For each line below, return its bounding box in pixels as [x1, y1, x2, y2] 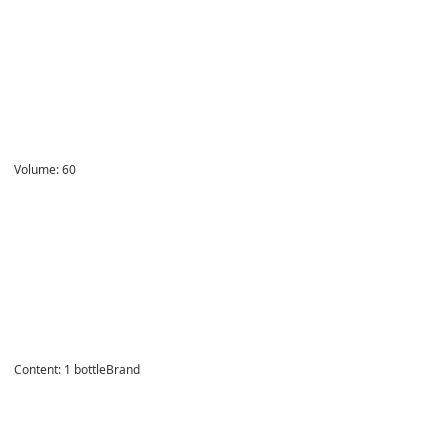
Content [14, 360, 58, 378]
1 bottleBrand [61, 360, 140, 378]
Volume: [14, 160, 59, 178]
